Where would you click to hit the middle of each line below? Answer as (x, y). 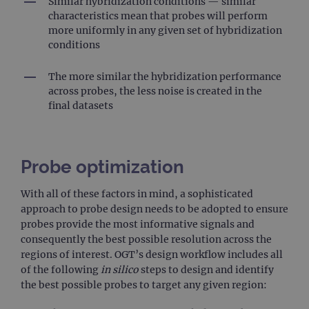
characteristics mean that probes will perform (158, 16)
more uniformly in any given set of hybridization (165, 30)
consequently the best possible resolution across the (146, 239)
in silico (120, 269)
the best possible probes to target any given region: (144, 285)
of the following (61, 269)
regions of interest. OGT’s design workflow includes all (152, 254)
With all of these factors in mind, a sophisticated (137, 193)
